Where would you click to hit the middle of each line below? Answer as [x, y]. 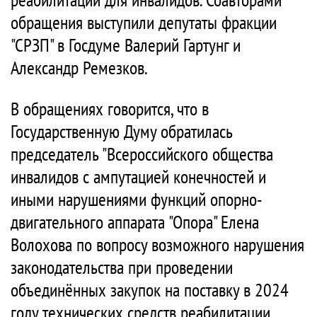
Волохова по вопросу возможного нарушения [157, 244]
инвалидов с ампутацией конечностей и [138, 177]
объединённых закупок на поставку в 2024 [150, 290]
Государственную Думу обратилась [121, 131]
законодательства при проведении [122, 267]
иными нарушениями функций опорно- [137, 199]
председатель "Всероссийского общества [142, 154]
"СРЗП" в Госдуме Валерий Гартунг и [126, 45]
